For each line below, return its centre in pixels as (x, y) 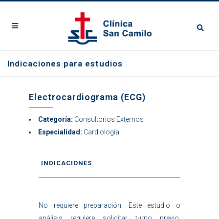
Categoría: (55, 119)
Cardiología (101, 132)
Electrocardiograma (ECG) (87, 97)
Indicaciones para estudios (65, 64)
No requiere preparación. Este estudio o (109, 205)
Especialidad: (60, 132)
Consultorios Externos (108, 119)
